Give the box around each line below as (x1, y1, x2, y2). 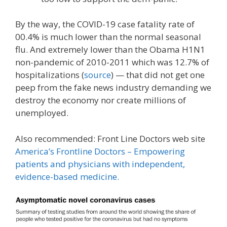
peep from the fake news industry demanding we (15, 82, 211, 94)
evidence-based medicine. (15, 170, 119, 182)
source (84, 69, 111, 81)
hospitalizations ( (15, 69, 84, 81)
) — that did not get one (111, 69, 205, 81)
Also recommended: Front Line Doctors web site (15, 132, 205, 144)
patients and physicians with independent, (15, 158, 185, 170)
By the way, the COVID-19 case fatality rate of (15, 18, 195, 30)
